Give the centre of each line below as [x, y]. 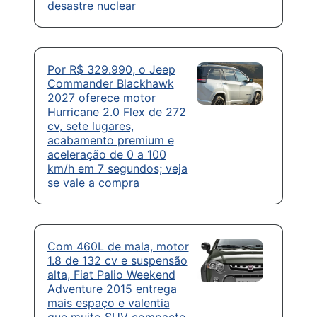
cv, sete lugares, [90, 126]
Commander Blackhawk [110, 84]
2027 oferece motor [101, 98]
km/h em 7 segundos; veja [117, 169]
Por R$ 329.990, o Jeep [111, 70]
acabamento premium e [110, 140]
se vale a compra [93, 183]
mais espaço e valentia [108, 303]
